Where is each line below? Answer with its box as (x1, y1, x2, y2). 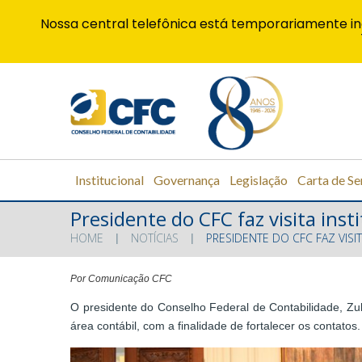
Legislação (229, 171, 288, 187)
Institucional (75, 171, 144, 187)
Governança (154, 171, 220, 187)
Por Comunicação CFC (70, 273, 172, 285)
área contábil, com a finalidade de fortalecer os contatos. (70, 319, 360, 333)
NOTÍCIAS (131, 230, 179, 246)
